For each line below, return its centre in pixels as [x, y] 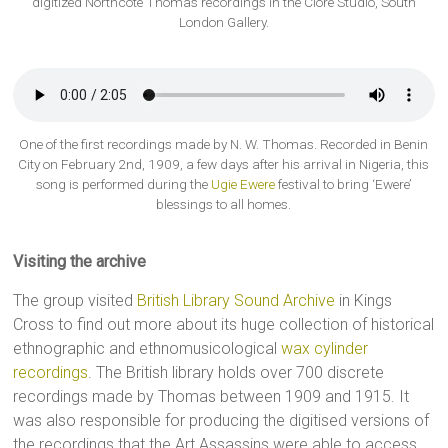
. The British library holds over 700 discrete [236, 372]
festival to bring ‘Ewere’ [343, 183]
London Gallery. [223, 21]
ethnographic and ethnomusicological [147, 348]
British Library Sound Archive [236, 300]
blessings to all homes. [224, 203]
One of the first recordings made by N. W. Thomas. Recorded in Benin [224, 143]
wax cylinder [325, 348]
